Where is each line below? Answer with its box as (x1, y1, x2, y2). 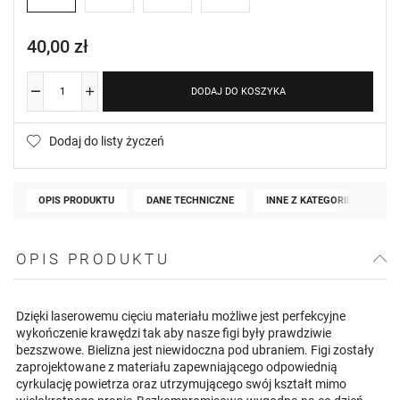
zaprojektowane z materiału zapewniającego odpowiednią (16, 359, 337, 374)
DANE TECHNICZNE (146, 194, 234, 206)
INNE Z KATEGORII (266, 194, 349, 206)
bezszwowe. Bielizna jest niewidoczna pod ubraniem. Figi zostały (16, 342, 374, 357)
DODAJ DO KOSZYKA (190, 85, 286, 97)
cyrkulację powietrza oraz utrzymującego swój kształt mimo (16, 376, 346, 391)
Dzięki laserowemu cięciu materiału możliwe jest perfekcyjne (16, 308, 346, 323)
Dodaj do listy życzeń (49, 133, 164, 148)
